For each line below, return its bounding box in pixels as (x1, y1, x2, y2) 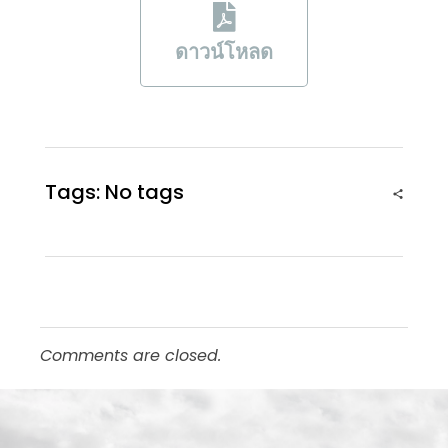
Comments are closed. (40, 344, 221, 368)
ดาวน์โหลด (175, 40, 273, 65)
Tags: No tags (45, 178, 184, 207)
